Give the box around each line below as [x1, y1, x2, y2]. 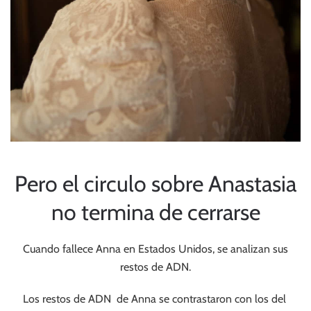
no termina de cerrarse [51, 199, 260, 226]
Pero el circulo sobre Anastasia [15, 170, 296, 197]
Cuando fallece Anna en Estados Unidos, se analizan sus [23, 242, 288, 255]
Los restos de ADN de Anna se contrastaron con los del [22, 292, 289, 305]
